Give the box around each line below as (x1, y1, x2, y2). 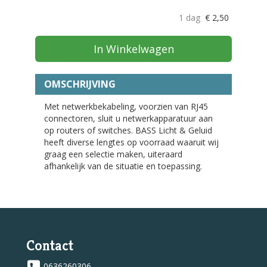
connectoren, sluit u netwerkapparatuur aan (44, 113, 213, 125)
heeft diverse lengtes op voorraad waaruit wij (44, 136, 219, 148)
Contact (26, 237, 73, 255)
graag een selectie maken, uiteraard (44, 148, 182, 160)
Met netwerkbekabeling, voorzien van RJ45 (44, 101, 208, 113)
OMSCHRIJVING (44, 77, 116, 91)
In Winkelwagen (93, 42, 174, 57)
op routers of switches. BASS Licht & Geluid (44, 125, 212, 136)
